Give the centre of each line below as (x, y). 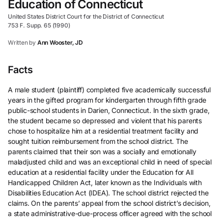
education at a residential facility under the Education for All (101, 172)
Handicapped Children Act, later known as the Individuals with (105, 182)
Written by (22, 42)
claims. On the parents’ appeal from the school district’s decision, (109, 203)
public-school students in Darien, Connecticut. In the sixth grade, (109, 110)
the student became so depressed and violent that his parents (105, 121)
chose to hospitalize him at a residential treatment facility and (103, 131)
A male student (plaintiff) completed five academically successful (110, 90)
